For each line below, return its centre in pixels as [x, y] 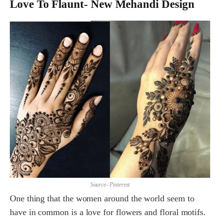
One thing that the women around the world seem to [102, 198]
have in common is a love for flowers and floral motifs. [108, 212]
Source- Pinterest [110, 184]
